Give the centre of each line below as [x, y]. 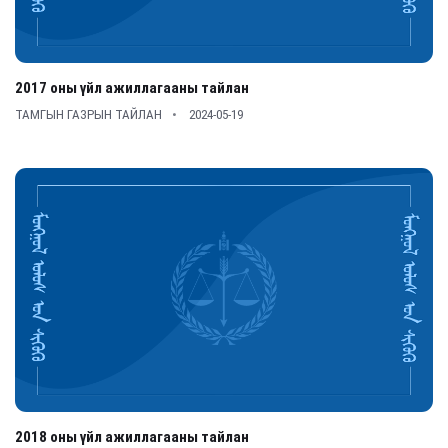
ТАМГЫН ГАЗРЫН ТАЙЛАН [88, 114]
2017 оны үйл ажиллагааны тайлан [132, 88]
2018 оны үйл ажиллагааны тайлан [132, 437]
